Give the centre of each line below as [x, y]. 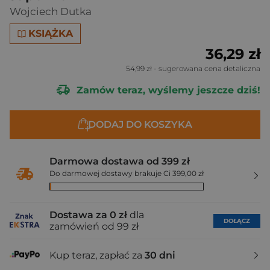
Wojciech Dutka [51, 11]
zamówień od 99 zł [94, 226]
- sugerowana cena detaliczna [206, 68]
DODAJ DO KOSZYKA [140, 124]
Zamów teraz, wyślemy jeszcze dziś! [167, 90]
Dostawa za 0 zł [88, 215]
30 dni [160, 255]
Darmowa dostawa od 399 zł [120, 161]
